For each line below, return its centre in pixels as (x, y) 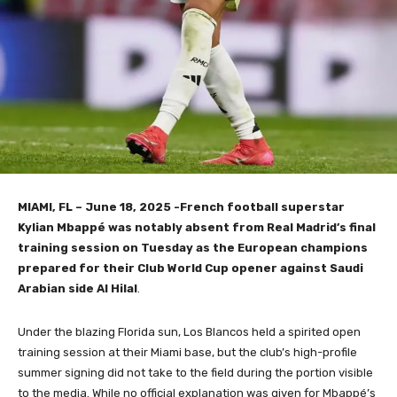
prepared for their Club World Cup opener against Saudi (191, 269)
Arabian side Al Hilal (78, 289)
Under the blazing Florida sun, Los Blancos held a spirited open (189, 332)
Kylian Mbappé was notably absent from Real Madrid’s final (197, 228)
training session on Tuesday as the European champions (193, 248)
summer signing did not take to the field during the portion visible (195, 373)
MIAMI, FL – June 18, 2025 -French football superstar (181, 207)
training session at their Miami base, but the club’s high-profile (187, 353)
